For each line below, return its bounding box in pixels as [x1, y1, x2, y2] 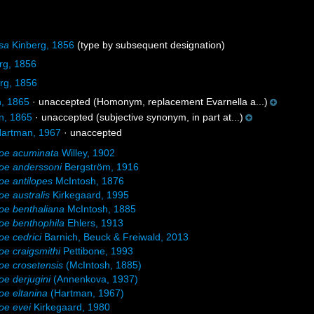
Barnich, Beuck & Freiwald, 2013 [41, 231, 189, 243]
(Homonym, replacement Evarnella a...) [90, 96, 268, 107]
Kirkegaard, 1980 [31, 301, 111, 313]
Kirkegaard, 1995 [50, 189, 130, 200]
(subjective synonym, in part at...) [93, 111, 244, 123]
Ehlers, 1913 [64, 217, 124, 228]
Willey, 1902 [59, 147, 116, 158]
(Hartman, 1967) [48, 287, 125, 299]
